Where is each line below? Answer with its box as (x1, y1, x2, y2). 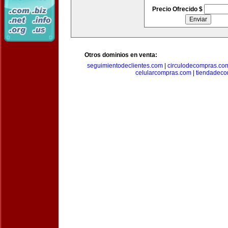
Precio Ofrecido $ (152, 6, 204, 13)
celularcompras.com (135, 69, 191, 76)
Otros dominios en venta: (84, 51, 157, 59)
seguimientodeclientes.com (87, 62, 163, 69)
